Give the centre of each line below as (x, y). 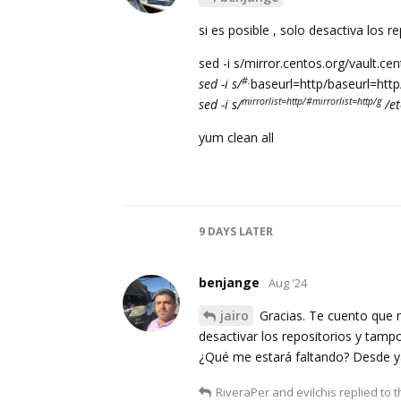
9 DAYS (218, 232)
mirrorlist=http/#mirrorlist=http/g (311, 102)
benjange (229, 283)
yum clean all (236, 138)
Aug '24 (288, 283)
